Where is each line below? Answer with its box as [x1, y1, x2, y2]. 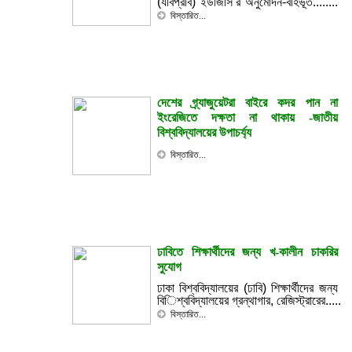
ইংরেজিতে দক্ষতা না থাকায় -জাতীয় [157, 111, 338, 124]
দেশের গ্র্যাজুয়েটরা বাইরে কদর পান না [157, 96, 338, 109]
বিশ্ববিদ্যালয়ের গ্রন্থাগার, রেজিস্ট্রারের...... [157, 294, 344, 307]
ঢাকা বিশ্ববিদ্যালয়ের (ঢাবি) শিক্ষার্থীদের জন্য [157, 281, 338, 295]
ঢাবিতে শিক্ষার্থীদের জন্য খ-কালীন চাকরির [157, 245, 338, 258]
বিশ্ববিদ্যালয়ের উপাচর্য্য [157, 126, 251, 139]
